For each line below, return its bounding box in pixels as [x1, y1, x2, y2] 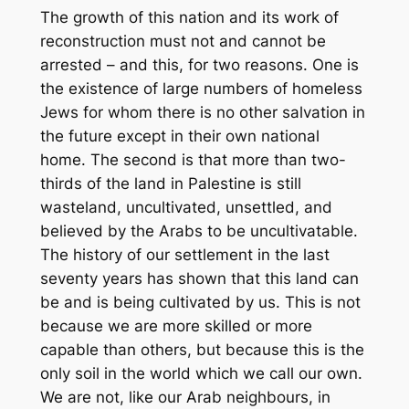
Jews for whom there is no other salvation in [39, 102, 365, 121]
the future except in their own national [39, 126, 320, 145]
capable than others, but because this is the [39, 340, 364, 359]
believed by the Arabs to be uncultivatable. [39, 221, 358, 240]
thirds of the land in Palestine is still [39, 173, 301, 193]
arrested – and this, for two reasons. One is [39, 55, 359, 74]
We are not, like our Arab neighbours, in [39, 387, 330, 406]
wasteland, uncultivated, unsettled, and [39, 197, 332, 216]
